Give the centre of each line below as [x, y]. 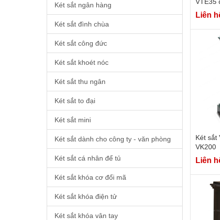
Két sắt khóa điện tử [85, 196]
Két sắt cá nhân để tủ [87, 158]
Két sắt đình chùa [82, 24]
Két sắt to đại [75, 100]
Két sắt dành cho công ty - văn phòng [112, 139]
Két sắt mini [72, 120]
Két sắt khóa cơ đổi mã [90, 177]
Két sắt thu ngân [80, 81]
